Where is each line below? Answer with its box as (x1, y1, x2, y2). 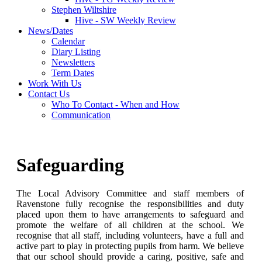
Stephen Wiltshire (51, 5, 116, 15)
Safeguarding (16, 154, 124, 175)
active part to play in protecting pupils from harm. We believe (16, 241, 244, 251)
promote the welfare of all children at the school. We (16, 220, 244, 230)
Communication (51, 110, 111, 120)
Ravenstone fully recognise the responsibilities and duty (16, 199, 244, 209)
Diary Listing (51, 47, 101, 57)
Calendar (51, 36, 85, 47)
